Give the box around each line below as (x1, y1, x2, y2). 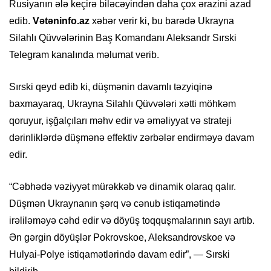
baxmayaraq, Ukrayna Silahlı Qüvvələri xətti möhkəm (9, 99, 236, 109)
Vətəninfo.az (33, 16, 90, 27)
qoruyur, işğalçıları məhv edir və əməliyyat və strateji (9, 116, 232, 126)
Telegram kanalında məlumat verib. (9, 50, 159, 60)
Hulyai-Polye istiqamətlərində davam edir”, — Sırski (9, 249, 230, 260)
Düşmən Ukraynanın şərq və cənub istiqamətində (9, 198, 220, 209)
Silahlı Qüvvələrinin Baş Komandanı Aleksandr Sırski (9, 33, 237, 44)
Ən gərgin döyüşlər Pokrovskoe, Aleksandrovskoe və (9, 232, 235, 243)
